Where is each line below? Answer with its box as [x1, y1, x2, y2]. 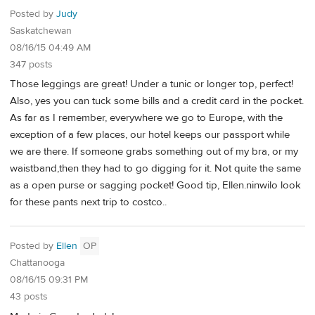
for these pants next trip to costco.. [10, 195, 167, 210]
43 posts [10, 290, 48, 304]
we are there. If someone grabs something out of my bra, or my [10, 145, 298, 159]
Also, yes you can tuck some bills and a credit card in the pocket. [10, 94, 304, 108]
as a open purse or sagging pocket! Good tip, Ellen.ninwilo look [10, 179, 301, 193]
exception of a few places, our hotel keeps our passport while [10, 128, 290, 142]
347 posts [10, 58, 53, 71]
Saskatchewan [10, 24, 72, 37]
